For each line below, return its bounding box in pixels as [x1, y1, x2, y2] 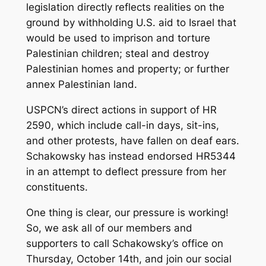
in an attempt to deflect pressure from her [26, 165, 226, 178]
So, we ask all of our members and [26, 221, 192, 234]
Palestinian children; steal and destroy [26, 47, 209, 60]
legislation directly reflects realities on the [26, 1, 224, 14]
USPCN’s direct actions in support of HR [26, 103, 217, 116]
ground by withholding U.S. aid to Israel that [26, 17, 236, 29]
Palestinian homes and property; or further [26, 63, 229, 75]
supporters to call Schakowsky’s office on [26, 237, 223, 249]
